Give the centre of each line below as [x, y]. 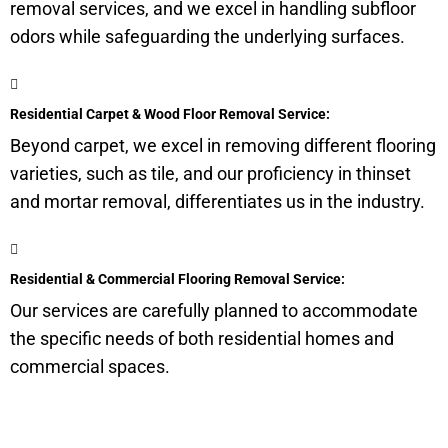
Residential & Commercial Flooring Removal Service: [177, 279]
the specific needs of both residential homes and [202, 338]
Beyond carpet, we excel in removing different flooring [223, 145]
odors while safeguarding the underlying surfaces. [207, 36]
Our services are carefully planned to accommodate [214, 310]
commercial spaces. [90, 366]
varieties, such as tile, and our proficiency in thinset [210, 173]
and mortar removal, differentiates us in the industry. [217, 201]
